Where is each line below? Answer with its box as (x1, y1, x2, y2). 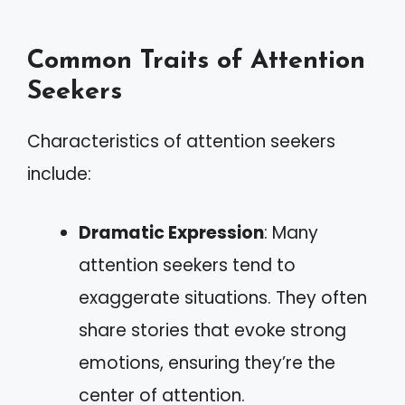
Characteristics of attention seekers (27, 129, 335, 154)
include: (27, 162, 91, 186)
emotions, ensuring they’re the (79, 350, 335, 375)
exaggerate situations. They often (79, 285, 367, 310)
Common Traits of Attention (27, 48, 365, 74)
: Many (264, 220, 318, 245)
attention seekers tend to (79, 252, 296, 278)
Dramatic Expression (79, 220, 264, 245)
